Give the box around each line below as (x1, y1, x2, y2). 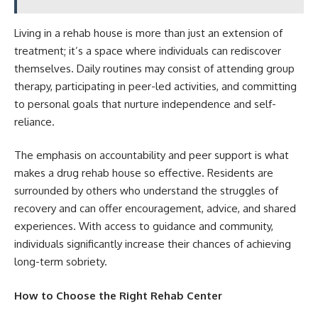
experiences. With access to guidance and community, (14, 219, 273, 234)
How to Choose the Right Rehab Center (14, 288, 222, 302)
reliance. (14, 114, 55, 128)
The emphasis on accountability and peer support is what (14, 148, 289, 163)
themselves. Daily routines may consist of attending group (14, 61, 295, 75)
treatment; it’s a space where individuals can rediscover (14, 43, 281, 57)
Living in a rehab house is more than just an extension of (14, 26, 283, 40)
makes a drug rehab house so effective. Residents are (14, 166, 273, 180)
